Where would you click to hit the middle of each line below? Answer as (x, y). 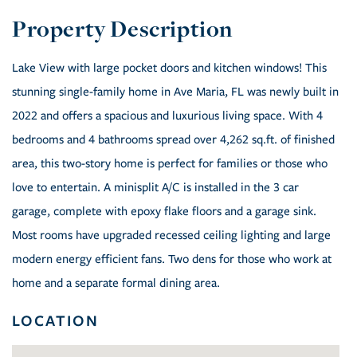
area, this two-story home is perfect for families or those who (170, 164)
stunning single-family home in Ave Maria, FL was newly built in (175, 92)
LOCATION (55, 321)
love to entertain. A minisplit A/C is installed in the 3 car (155, 188)
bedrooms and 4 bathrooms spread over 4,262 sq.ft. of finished (173, 140)
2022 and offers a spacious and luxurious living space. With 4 (167, 116)
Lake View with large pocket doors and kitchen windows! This (169, 68)
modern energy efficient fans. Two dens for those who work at (172, 259)
